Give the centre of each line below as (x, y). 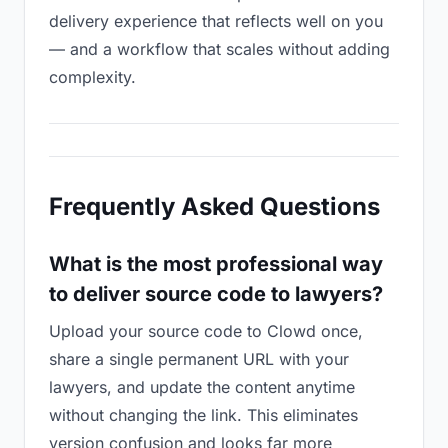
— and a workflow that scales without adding (219, 49)
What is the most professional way (216, 264)
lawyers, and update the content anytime (202, 387)
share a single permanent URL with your (199, 359)
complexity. (92, 77)
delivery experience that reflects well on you (216, 21)
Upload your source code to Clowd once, (206, 331)
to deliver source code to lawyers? (216, 294)
